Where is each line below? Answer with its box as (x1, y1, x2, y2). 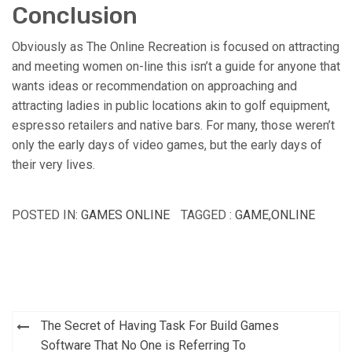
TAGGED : (181, 207, 235, 223)
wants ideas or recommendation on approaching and (12, 79, 297, 94)
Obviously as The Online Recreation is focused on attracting (12, 39, 339, 55)
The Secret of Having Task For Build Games (41, 318, 279, 334)
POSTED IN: (12, 207, 81, 223)
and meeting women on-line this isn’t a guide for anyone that (12, 59, 340, 75)
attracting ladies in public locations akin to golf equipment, (12, 98, 330, 114)
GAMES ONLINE (81, 207, 170, 223)
